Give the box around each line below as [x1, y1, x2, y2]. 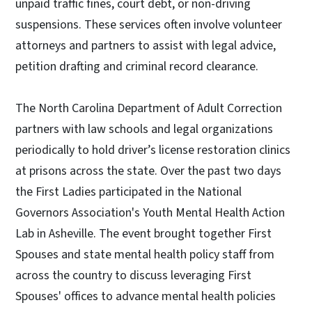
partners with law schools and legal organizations [15, 120, 273, 138]
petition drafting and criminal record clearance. [15, 57, 261, 75]
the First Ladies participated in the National [15, 182, 242, 201]
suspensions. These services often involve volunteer [15, 15, 282, 33]
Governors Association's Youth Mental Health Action [15, 203, 285, 221]
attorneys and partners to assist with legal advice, [15, 36, 276, 54]
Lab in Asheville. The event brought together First [15, 224, 272, 242]
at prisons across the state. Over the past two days [15, 162, 281, 180]
